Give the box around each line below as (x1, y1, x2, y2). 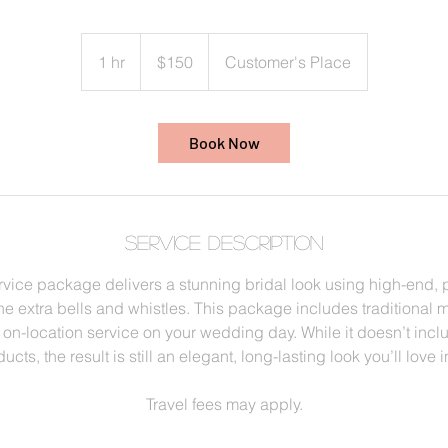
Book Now (188, 133, 260, 152)
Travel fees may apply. (145, 394, 303, 414)
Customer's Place (224, 52, 351, 72)
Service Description (124, 232, 324, 252)
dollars (140, 56, 171, 67)
